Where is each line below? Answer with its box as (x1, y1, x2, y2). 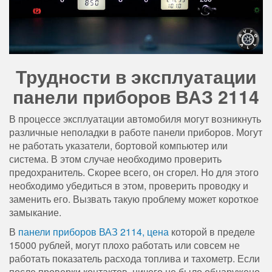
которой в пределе (169, 225, 255, 239)
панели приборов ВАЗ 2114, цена (18, 225, 169, 239)
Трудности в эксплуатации (16, 63, 256, 90)
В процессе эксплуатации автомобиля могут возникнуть (9, 112, 261, 126)
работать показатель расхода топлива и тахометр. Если (9, 251, 260, 266)
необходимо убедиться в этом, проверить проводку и (9, 178, 248, 193)
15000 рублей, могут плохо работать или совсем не (9, 238, 240, 253)
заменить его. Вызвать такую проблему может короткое (9, 192, 259, 206)
